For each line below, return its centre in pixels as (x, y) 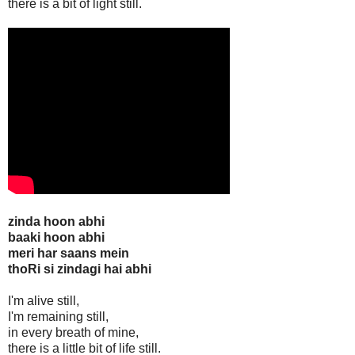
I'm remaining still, (58, 317)
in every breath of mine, (73, 333)
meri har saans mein (69, 254)
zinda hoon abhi (56, 222)
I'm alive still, (44, 301)
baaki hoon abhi (56, 238)
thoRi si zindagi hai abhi (80, 269)
